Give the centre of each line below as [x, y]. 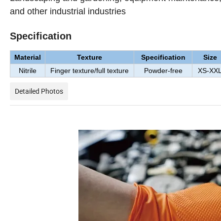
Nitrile [28, 71]
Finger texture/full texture [90, 71]
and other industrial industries [68, 12]
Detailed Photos [39, 91]
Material [28, 57]
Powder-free [163, 71]
